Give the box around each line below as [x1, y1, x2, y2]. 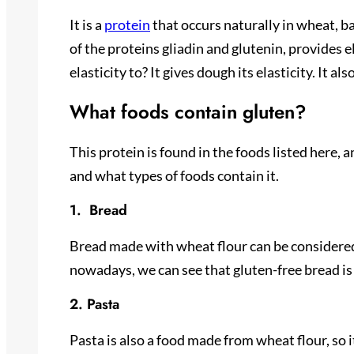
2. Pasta [70, 293, 119, 314]
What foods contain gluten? [70, 97, 307, 126]
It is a [70, 15, 104, 33]
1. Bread [70, 199, 127, 220]
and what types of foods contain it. [70, 166, 279, 184]
